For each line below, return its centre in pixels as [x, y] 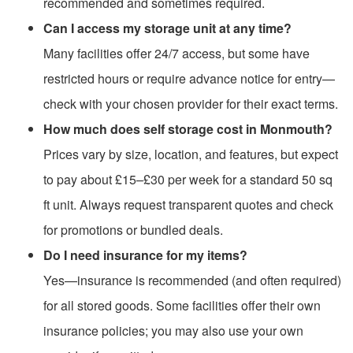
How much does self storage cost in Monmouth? [188, 128]
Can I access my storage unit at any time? [167, 28]
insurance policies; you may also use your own [173, 330]
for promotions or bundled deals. [133, 229]
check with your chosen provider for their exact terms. [191, 103]
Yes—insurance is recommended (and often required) [192, 280]
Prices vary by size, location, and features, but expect [191, 154]
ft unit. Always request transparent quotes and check [188, 204]
